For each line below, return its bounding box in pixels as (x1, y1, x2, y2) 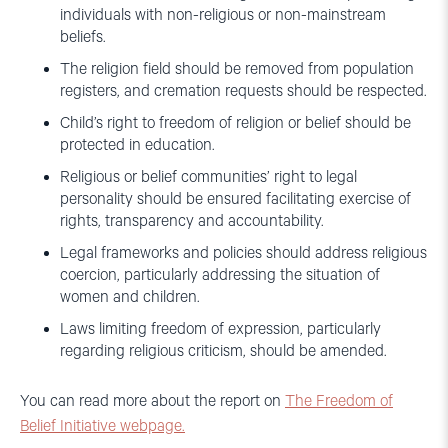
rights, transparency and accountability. (60, 212, 324, 232)
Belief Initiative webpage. (20, 417, 185, 437)
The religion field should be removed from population (60, 60, 414, 80)
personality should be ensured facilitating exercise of (60, 190, 411, 210)
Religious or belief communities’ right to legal (60, 168, 357, 188)
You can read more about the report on (20, 392, 285, 412)
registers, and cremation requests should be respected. (60, 82, 427, 102)
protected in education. (60, 136, 215, 156)
